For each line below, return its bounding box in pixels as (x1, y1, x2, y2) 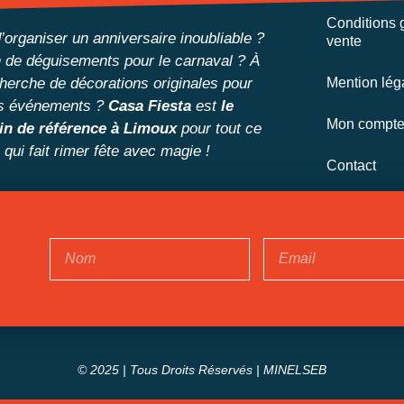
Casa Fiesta (108, 97, 192, 115)
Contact (326, 158, 377, 174)
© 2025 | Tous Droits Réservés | (78, 363, 263, 378)
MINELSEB (263, 363, 326, 378)
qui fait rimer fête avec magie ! (4, 142, 210, 161)
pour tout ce (177, 120, 262, 138)
